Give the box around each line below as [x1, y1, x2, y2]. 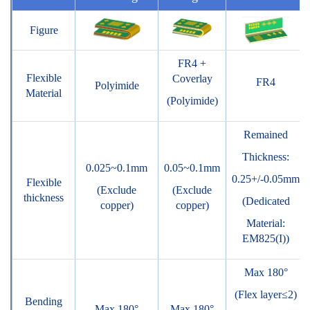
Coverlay [172, 73, 212, 85]
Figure [29, 24, 58, 37]
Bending [25, 295, 62, 308]
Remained [244, 129, 288, 141]
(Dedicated [241, 195, 290, 208]
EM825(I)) [242, 232, 289, 245]
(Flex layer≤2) [235, 289, 297, 301]
